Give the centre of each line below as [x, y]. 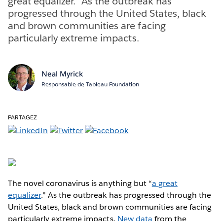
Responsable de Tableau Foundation [90, 84]
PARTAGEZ [23, 117]
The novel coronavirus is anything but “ [80, 183]
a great [165, 183]
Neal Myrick [62, 74]
